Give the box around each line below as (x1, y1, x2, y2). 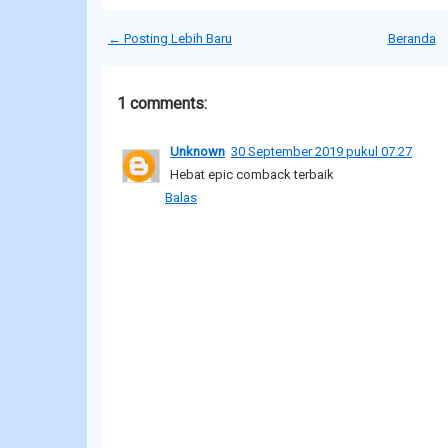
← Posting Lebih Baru (108, 30, 232, 46)
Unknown (170, 143, 225, 159)
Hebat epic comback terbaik (170, 166, 334, 182)
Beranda (387, 30, 436, 46)
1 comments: (117, 93, 207, 113)
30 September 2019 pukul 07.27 (231, 143, 412, 159)
